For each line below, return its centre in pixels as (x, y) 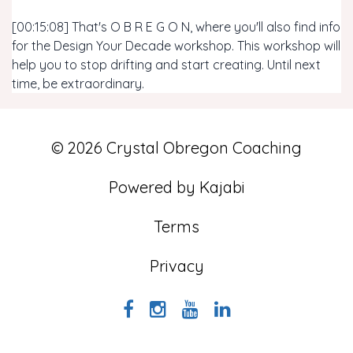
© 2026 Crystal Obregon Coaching (176, 148)
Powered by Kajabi (176, 187)
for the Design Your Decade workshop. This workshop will (176, 46)
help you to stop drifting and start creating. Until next (166, 65)
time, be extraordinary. (78, 84)
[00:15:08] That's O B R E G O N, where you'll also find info (176, 27)
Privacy (176, 266)
